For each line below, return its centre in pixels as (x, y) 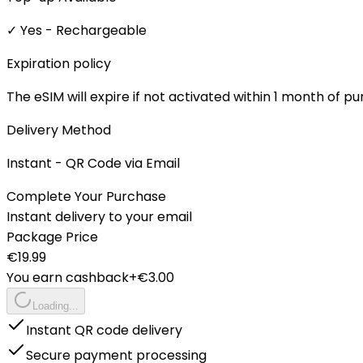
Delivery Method (59, 130)
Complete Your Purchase (86, 196)
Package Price (52, 237)
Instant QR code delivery (104, 330)
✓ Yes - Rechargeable (77, 30)
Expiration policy (59, 63)
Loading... (56, 305)
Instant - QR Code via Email (93, 163)
